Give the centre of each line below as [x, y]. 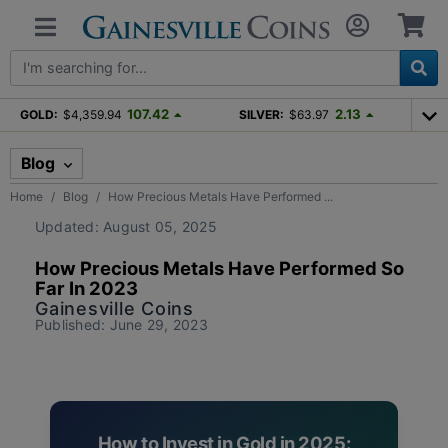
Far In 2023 [86, 287]
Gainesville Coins [114, 308]
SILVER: [262, 114]
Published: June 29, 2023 [121, 324]
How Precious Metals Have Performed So [219, 267]
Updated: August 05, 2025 [126, 226]
